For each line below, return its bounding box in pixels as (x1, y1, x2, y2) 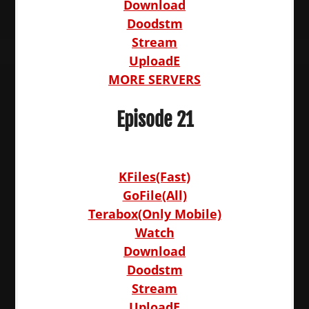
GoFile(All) (122, 187, 187, 203)
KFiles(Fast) (119, 168, 190, 185)
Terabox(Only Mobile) (88, 206, 221, 222)
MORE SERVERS (108, 71, 201, 88)
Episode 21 (116, 108, 193, 132)
